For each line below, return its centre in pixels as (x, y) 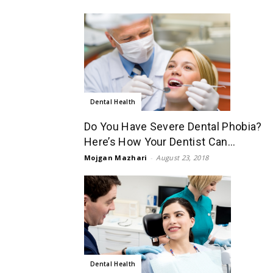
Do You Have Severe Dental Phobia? (173, 126)
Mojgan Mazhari (116, 157)
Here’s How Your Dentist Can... (160, 141)
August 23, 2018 (183, 157)
